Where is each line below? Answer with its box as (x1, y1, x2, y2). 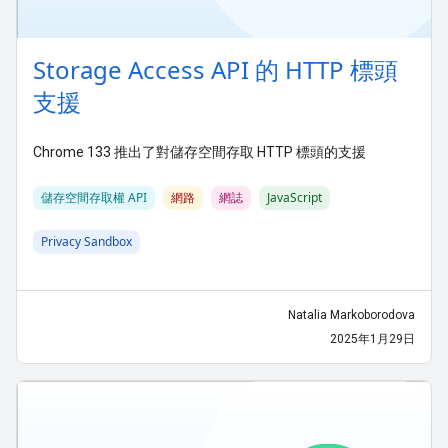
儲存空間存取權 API (41, 188, 147, 206)
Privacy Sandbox (41, 232, 132, 250)
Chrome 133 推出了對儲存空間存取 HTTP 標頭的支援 (33, 143, 366, 160)
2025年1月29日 (330, 331, 415, 346)
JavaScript (267, 188, 322, 206)
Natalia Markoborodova (288, 307, 415, 322)
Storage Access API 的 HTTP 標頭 (33, 52, 398, 86)
